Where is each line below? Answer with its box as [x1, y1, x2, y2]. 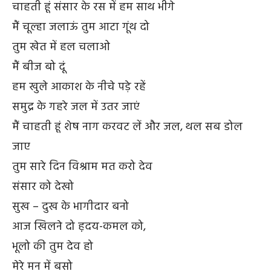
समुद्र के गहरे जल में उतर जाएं [12, 97, 140, 116]
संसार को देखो [12, 177, 74, 196]
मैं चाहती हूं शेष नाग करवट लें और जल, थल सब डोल [12, 117, 243, 136]
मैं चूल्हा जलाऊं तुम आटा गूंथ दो [12, 18, 149, 36]
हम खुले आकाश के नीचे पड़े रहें [12, 77, 146, 96]
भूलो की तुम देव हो [12, 237, 93, 256]
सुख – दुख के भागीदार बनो [12, 197, 129, 216]
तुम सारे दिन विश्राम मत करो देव [12, 157, 152, 176]
